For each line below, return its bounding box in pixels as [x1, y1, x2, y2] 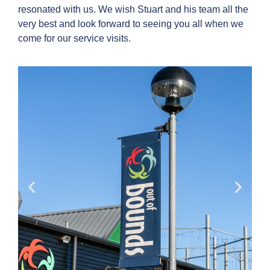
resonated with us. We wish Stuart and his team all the [18, 4, 248, 15]
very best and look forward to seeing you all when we [18, 19, 243, 30]
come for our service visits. [18, 33, 131, 44]
